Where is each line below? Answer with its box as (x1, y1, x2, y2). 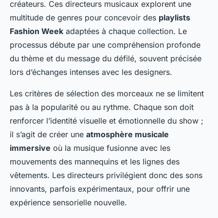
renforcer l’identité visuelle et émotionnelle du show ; (10, 115, 203, 126)
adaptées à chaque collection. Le (63, 26, 187, 36)
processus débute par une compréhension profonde (10, 39, 200, 50)
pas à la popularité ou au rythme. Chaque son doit (10, 102, 194, 112)
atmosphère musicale (86, 129, 169, 139)
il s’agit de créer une (10, 129, 86, 139)
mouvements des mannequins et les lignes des (10, 156, 180, 166)
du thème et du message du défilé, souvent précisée (10, 53, 201, 63)
